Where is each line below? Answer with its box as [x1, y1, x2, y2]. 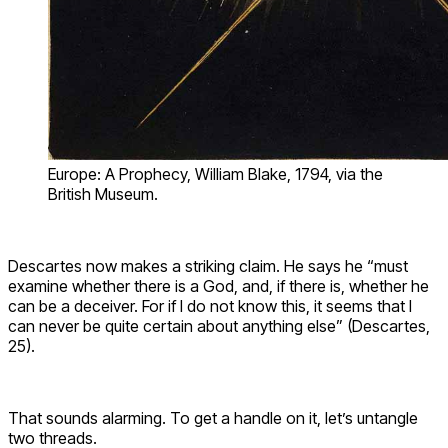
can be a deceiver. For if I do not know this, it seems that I [8, 295, 412, 316]
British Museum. [48, 183, 158, 204]
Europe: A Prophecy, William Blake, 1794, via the [48, 163, 383, 184]
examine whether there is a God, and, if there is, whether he [8, 275, 429, 296]
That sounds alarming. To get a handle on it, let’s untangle [8, 407, 418, 428]
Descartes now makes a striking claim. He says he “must [8, 255, 408, 276]
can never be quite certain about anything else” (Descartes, [8, 315, 430, 336]
